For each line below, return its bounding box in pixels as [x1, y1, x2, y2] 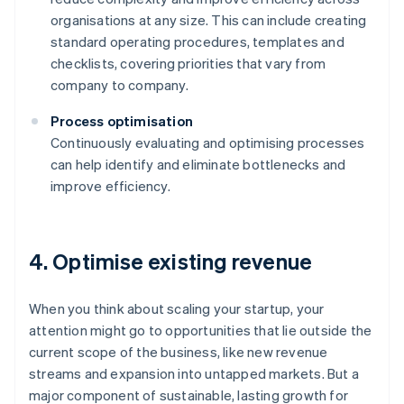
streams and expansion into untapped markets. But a [29, 364, 360, 383]
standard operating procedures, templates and [50, 32, 344, 51]
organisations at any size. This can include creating [50, 11, 367, 30]
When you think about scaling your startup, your [29, 299, 325, 318]
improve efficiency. [50, 177, 170, 196]
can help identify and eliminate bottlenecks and [50, 155, 346, 174]
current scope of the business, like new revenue [29, 343, 328, 362]
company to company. [50, 76, 188, 95]
